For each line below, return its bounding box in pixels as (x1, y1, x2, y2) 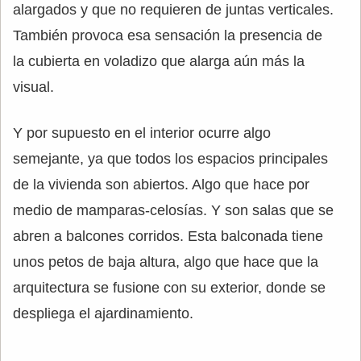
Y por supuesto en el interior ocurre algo (13, 124, 271, 141)
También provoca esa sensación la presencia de (13, 27, 322, 44)
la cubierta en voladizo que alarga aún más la (13, 52, 305, 69)
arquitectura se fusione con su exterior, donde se (13, 279, 326, 296)
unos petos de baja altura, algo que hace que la (13, 253, 318, 270)
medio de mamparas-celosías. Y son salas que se (13, 201, 334, 218)
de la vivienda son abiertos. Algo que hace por (13, 176, 309, 193)
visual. (13, 78, 54, 95)
